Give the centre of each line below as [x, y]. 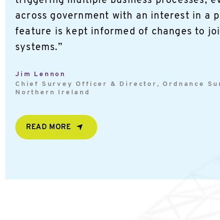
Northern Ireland [53, 93]
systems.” [39, 48]
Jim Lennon [41, 74]
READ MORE [49, 127]
